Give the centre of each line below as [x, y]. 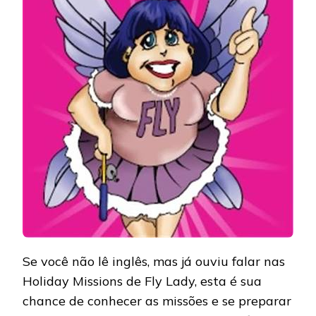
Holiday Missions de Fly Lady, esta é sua [142, 281]
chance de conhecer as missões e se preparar [157, 301]
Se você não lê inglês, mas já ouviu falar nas [154, 262]
